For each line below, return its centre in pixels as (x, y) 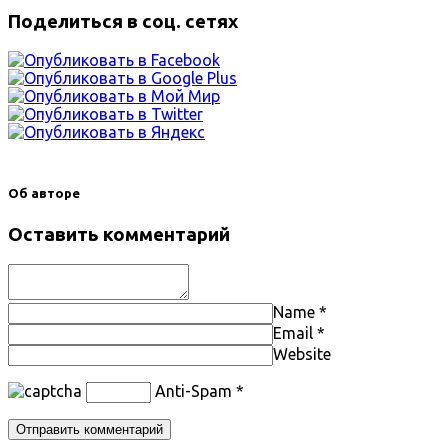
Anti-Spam (193, 391)
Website (302, 354)
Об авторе (44, 194)
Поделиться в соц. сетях (123, 21)
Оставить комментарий (119, 234)
